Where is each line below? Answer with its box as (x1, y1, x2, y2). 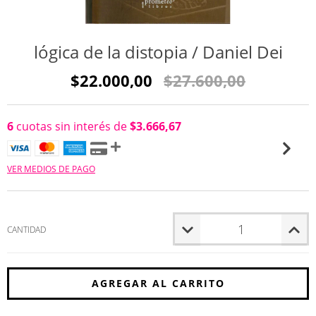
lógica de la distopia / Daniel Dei (33, 40, 283, 63)
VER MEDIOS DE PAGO (7, 163, 95, 175)
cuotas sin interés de (13, 119, 130, 134)
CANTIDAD (7, 224, 46, 236)
